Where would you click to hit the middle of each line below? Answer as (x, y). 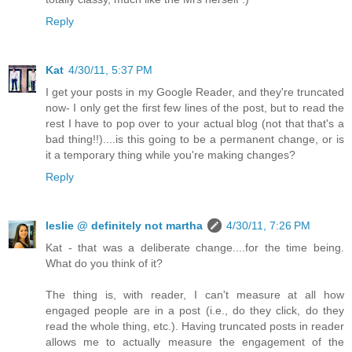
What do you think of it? (104, 264)
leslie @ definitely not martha (124, 226)
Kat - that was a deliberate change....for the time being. (195, 248)
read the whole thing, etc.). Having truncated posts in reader (195, 326)
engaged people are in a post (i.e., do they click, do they (195, 311)
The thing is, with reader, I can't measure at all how (195, 295)
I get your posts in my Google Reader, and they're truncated (195, 92)
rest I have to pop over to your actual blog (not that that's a (195, 124)
